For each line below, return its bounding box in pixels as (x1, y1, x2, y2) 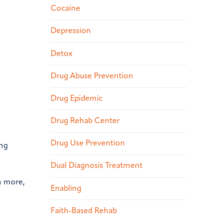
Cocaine (51, 5, 80, 13)
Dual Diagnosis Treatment (51, 162, 143, 170)
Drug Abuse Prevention (51, 72, 133, 80)
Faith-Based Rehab (51, 207, 117, 215)
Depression (51, 27, 91, 36)
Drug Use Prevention (51, 140, 125, 148)
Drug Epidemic (51, 94, 103, 103)
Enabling (51, 184, 81, 193)
